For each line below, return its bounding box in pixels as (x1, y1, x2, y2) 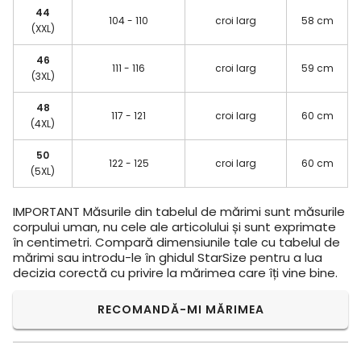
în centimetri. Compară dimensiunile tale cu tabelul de (13, 234, 340, 251)
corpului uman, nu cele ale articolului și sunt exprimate (13, 218, 336, 236)
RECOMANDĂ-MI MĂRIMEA (97, 301, 264, 318)
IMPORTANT (13, 203, 80, 221)
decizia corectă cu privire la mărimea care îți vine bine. (13, 264, 338, 282)
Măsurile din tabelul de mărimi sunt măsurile (80, 203, 345, 221)
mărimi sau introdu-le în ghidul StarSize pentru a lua (13, 249, 322, 267)
